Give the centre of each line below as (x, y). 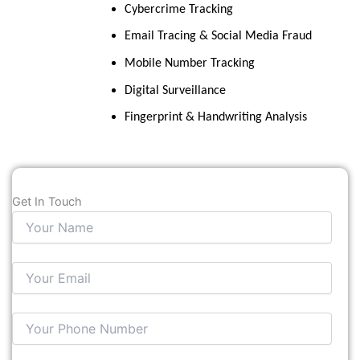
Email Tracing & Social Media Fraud (218, 37)
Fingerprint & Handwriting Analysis (215, 118)
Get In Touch (47, 201)
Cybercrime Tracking (178, 9)
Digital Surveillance (175, 90)
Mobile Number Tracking (189, 63)
